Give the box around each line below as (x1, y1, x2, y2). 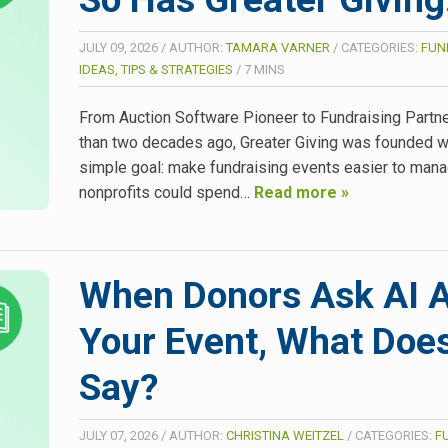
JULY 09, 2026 (79, 39, 158, 55)
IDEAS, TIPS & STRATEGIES (79, 61, 233, 77)
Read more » (254, 182, 349, 202)
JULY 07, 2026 (79, 427, 158, 443)
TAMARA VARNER (226, 39, 330, 55)
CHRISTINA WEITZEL (226, 427, 344, 443)
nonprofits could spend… (79, 182, 254, 202)
